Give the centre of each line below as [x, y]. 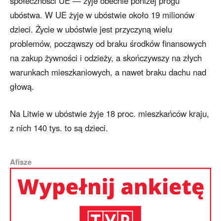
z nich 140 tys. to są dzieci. [59, 128]
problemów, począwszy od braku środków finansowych [108, 44]
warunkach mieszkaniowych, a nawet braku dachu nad [108, 72]
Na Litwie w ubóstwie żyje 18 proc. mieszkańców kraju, [110, 114]
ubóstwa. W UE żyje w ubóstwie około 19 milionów [102, 15]
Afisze [21, 162]
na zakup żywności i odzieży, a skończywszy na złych [106, 58]
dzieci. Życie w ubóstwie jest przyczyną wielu [91, 29]
